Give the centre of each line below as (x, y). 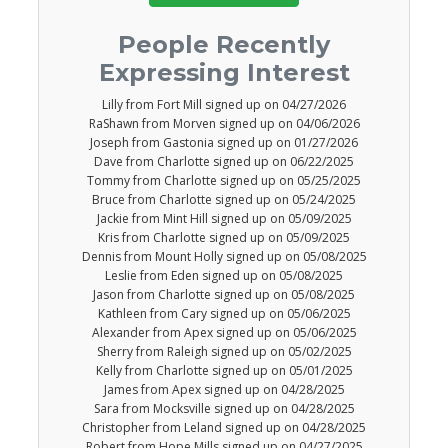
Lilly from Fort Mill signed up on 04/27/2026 (224, 105)
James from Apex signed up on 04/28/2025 (224, 390)
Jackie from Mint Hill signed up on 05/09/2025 (224, 219)
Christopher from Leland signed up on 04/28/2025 (224, 428)
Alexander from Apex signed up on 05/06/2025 (224, 333)
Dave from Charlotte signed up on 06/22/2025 (224, 162)
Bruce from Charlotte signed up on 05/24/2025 (224, 200)
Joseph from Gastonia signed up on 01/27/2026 (224, 143)
